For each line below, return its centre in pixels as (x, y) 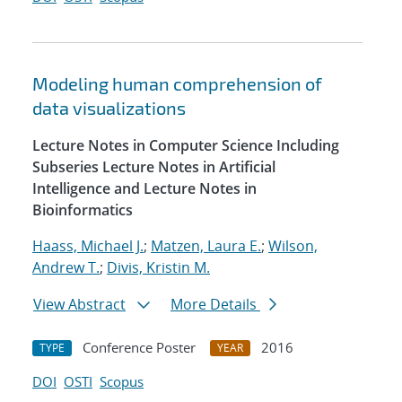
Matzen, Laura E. (206, 246)
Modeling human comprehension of (177, 84)
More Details (215, 305)
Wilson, (293, 246)
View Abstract (79, 305)
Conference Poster (139, 348)
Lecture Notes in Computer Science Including (186, 146)
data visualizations (109, 108)
